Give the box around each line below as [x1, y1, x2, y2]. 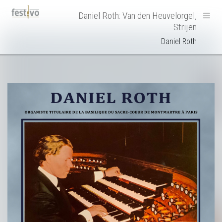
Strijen [173, 21, 197, 33]
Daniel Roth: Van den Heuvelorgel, [78, 10, 197, 21]
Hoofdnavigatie [7, 3, 101, 22]
